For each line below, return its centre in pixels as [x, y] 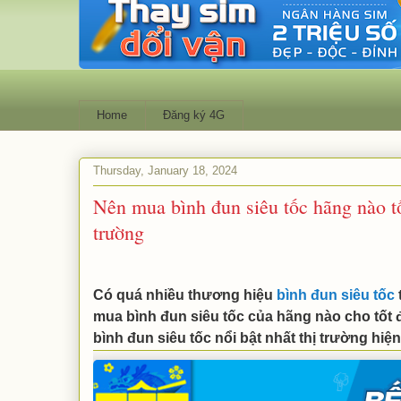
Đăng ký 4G [194, 115]
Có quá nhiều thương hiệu [184, 294]
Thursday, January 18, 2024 [165, 171]
